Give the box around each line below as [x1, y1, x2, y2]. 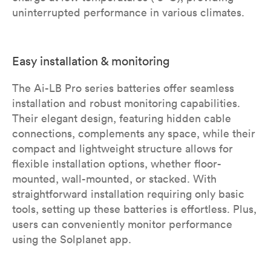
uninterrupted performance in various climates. [12, 5, 244, 19]
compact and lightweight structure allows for [12, 142, 233, 155]
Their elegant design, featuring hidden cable [12, 111, 231, 125]
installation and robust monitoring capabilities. [12, 96, 240, 110]
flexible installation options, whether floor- [12, 157, 221, 171]
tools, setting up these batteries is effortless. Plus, [12, 202, 256, 216]
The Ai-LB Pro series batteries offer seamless [12, 81, 234, 95]
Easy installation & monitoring [12, 53, 170, 68]
